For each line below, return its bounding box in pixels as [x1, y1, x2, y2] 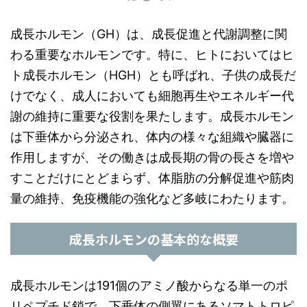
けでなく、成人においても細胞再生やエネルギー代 [10, 88, 294, 103]
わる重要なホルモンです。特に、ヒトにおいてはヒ [10, 47, 294, 62]
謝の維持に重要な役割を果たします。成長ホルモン [10, 109, 294, 123]
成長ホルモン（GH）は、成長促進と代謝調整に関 [10, 27, 287, 41]
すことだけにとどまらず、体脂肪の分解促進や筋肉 [10, 171, 294, 185]
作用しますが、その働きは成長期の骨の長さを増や [10, 150, 294, 164]
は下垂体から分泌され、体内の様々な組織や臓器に [10, 130, 294, 144]
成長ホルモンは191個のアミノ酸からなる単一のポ [10, 278, 288, 293]
